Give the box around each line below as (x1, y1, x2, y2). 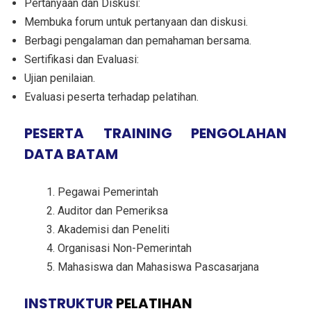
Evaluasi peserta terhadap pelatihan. (24, 90, 199, 103)
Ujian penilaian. (24, 71, 95, 85)
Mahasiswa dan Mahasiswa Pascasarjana (58, 260, 259, 274)
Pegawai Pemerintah (58, 185, 158, 199)
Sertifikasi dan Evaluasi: (24, 52, 139, 66)
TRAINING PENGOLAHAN (103, 123, 287, 143)
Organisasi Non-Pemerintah (58, 241, 192, 255)
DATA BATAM (24, 144, 118, 164)
